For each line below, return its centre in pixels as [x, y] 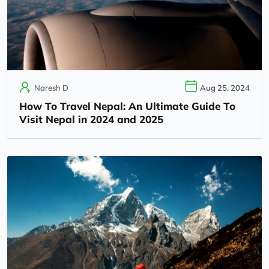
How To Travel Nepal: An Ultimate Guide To [127, 106]
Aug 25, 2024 [225, 87]
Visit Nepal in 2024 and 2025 [91, 119]
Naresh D [51, 87]
